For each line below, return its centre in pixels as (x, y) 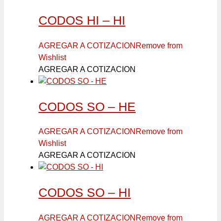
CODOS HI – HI (82, 20)
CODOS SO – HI (85, 193)
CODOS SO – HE (87, 106)
